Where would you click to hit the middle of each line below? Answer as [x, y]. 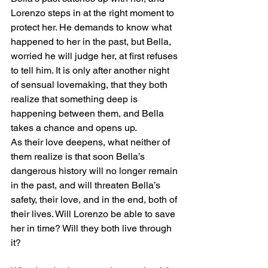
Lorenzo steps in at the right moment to [94, 13]
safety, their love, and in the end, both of [95, 200]
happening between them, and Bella [89, 114]
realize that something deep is [75, 99]
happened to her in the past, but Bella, [92, 42]
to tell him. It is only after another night [91, 71]
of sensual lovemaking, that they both [90, 85]
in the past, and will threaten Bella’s [87, 185]
